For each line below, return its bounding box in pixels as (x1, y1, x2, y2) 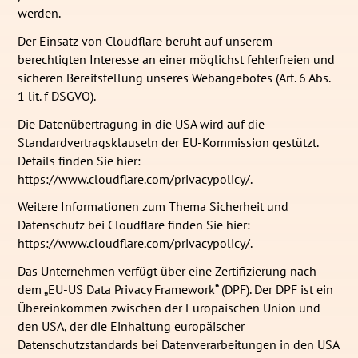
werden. (18, 4, 62, 21)
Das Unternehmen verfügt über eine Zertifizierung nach (18, 263, 317, 280)
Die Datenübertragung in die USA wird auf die (18, 115, 265, 132)
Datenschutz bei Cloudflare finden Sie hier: (18, 217, 251, 233)
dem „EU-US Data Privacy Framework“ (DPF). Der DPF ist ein (18, 281, 334, 298)
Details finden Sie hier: (18, 152, 141, 169)
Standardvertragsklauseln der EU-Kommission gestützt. (18, 133, 319, 150)
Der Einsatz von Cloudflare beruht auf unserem (18, 32, 273, 49)
